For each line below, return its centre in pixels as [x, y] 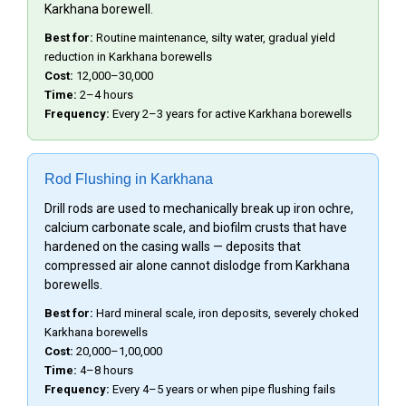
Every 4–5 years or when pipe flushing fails [222, 389]
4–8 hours [105, 370]
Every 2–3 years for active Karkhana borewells [231, 113]
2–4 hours [105, 94]
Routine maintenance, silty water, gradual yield [214, 37]
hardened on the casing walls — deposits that [173, 246]
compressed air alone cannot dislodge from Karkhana [197, 265]
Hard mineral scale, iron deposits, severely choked [226, 313]
